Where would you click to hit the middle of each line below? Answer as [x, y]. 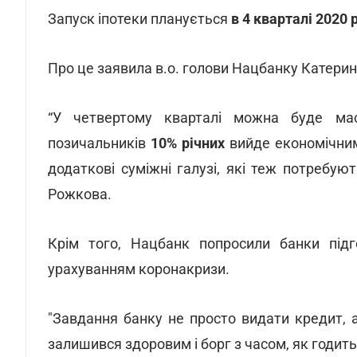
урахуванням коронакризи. [139, 269]
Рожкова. [80, 194]
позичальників [99, 143]
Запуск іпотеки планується [139, 19]
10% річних [188, 143]
